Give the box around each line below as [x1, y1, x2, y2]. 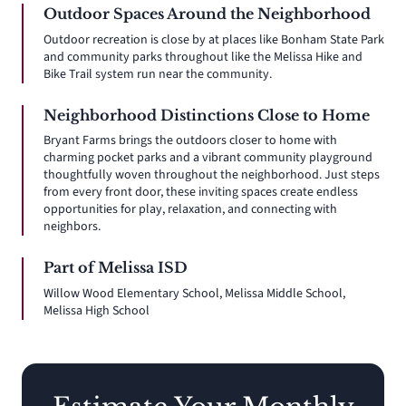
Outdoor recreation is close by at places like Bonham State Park [43, 30, 384, 49]
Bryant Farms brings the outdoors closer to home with [43, 131, 337, 150]
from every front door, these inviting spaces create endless [43, 183, 358, 202]
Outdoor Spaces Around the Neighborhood [43, 5, 371, 24]
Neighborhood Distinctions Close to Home [43, 105, 370, 124]
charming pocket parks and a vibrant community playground [43, 149, 372, 168]
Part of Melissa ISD [43, 258, 188, 277]
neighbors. [43, 217, 101, 237]
